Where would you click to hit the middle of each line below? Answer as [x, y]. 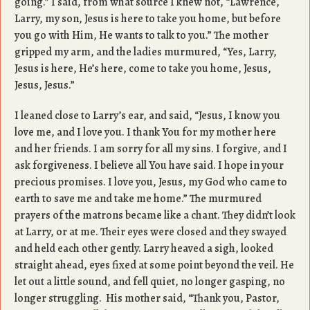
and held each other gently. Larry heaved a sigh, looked [144, 248]
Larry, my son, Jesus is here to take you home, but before [148, 19]
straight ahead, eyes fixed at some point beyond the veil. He [154, 265]
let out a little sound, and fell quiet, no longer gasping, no [150, 282]
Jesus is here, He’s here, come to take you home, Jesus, [143, 69]
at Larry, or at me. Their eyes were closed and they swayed [151, 232]
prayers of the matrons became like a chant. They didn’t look [155, 215]
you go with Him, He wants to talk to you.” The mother [142, 35]
